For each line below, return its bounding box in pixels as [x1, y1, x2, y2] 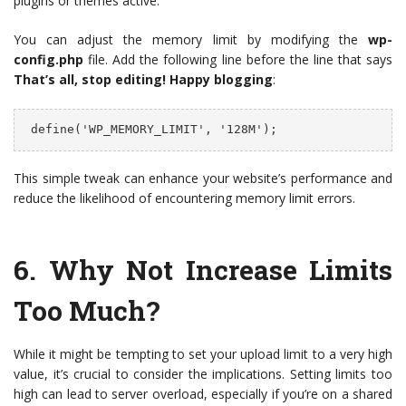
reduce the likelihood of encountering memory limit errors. [14, 189, 355, 208]
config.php [14, 50, 83, 68]
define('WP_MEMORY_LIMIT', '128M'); [30, 122, 277, 137]
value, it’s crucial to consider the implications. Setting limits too [14, 365, 392, 383]
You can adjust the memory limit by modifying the [14, 30, 368, 48]
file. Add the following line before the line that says [83, 50, 392, 68]
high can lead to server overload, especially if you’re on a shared [14, 385, 392, 403]
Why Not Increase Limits [48, 252, 392, 288]
